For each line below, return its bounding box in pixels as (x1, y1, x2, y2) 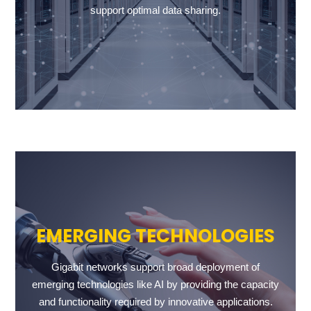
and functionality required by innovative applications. (38, 296, 273, 308)
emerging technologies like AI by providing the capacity (32, 278, 279, 290)
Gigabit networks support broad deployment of (51, 261, 260, 273)
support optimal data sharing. (90, 4, 221, 16)
